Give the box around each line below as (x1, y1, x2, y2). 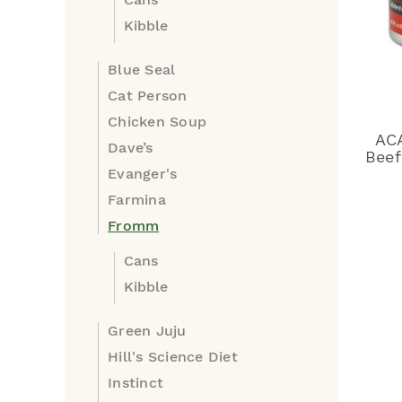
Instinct (108, 374, 163, 391)
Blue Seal (108, 61, 176, 78)
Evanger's (108, 165, 178, 182)
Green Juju (108, 322, 187, 339)
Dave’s (108, 139, 153, 156)
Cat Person (108, 87, 188, 104)
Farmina (108, 191, 166, 208)
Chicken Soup (108, 113, 206, 130)
